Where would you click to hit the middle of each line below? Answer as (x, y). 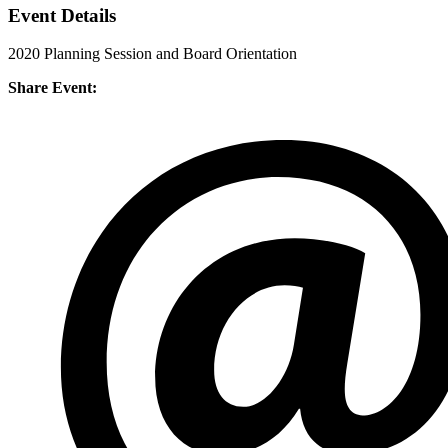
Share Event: (52, 88)
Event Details (62, 15)
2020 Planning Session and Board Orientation (152, 54)
